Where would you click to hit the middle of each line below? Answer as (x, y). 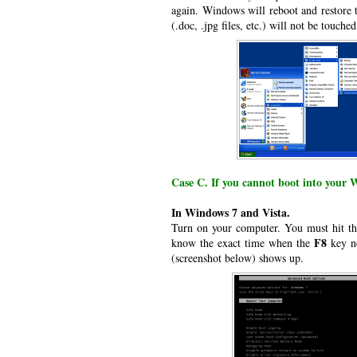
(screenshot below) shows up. (237, 258)
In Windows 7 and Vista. (231, 212)
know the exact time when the (243, 243)
